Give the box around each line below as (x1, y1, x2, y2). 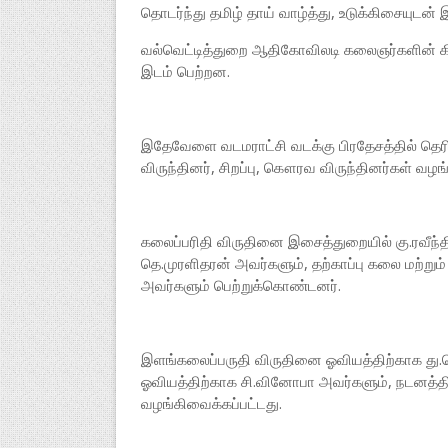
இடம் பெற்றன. (140, 61, 230, 81)
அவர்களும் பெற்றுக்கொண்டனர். (140, 275, 341, 295)
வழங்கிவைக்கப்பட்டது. (140, 393, 282, 413)
